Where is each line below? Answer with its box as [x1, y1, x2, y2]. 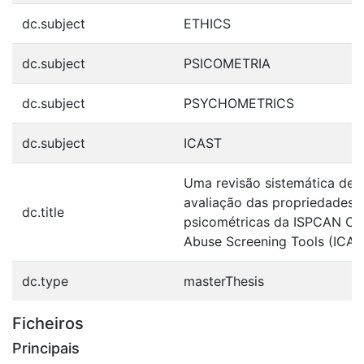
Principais [12, 339, 80, 357]
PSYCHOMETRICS [184, 94, 294, 111]
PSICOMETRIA [184, 54, 271, 71]
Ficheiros [12, 313, 84, 333]
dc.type [22, 272, 68, 289]
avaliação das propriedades [184, 193, 354, 210]
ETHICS [184, 15, 231, 32]
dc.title [22, 203, 64, 220]
